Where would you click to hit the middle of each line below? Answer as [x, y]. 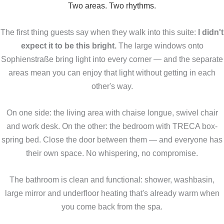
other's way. [112, 86]
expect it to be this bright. [68, 45]
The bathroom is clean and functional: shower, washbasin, [112, 180]
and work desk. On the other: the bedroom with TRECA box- [112, 126]
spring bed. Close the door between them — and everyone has [112, 140]
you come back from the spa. [112, 207]
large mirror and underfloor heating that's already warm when [112, 193]
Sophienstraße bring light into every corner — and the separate [112, 59]
